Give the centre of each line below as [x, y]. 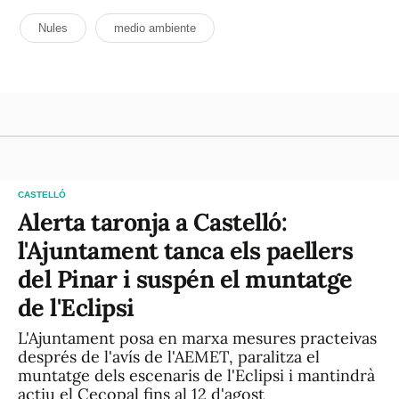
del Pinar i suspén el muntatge [185, 279]
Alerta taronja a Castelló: [152, 222]
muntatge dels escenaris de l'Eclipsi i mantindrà [196, 375]
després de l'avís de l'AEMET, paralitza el [169, 357]
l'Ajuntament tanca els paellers [186, 250]
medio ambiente [155, 28]
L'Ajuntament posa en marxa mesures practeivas [197, 338]
